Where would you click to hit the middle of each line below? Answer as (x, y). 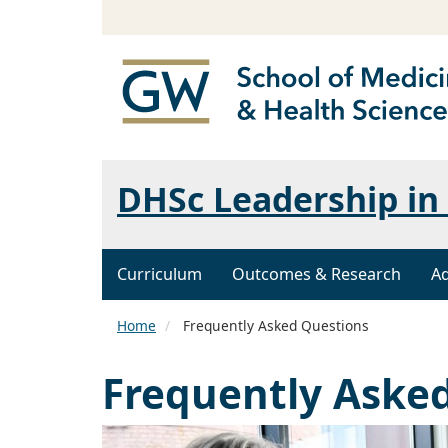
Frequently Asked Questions (274, 326)
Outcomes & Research (316, 274)
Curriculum (159, 274)
